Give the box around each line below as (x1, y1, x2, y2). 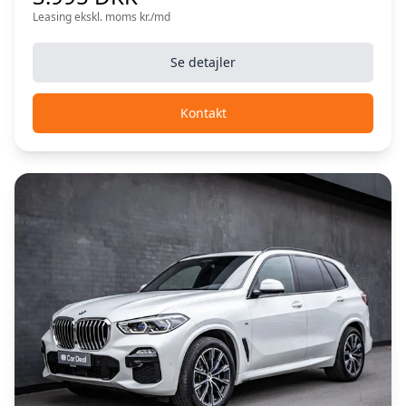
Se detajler (170, 53, 236, 72)
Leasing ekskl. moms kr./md (33, 9, 170, 25)
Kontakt (179, 104, 227, 122)
